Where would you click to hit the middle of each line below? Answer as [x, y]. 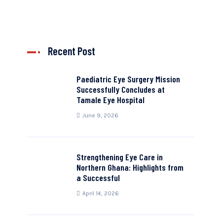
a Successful [98, 178]
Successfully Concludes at [121, 89]
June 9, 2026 [100, 115]
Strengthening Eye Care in [120, 157]
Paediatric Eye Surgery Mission [128, 79]
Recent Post [72, 51]
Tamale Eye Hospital [110, 100]
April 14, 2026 [101, 193]
